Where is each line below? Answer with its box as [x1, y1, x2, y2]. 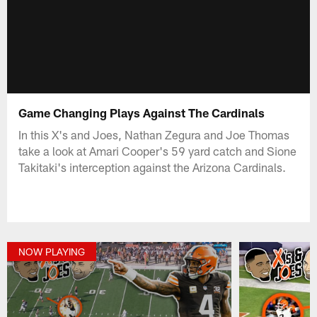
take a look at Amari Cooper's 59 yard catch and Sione [18, 143, 297, 158]
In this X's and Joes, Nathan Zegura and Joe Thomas [18, 127, 290, 142]
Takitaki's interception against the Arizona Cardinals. [18, 159, 287, 174]
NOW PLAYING [18, 246, 86, 258]
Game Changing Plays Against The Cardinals [18, 105, 265, 120]
